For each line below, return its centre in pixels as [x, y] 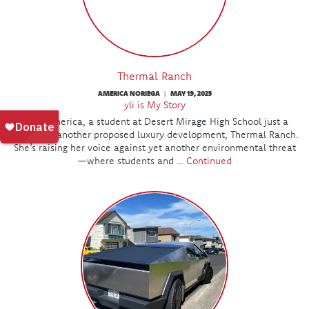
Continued [209, 160]
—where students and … [132, 160]
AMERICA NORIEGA [129, 93]
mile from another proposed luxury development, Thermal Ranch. [154, 134]
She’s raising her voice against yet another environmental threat [154, 147]
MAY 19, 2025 [191, 93]
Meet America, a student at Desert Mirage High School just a [154, 121]
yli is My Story [154, 104]
